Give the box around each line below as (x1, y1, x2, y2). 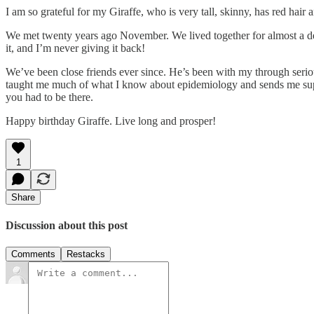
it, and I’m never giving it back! (6, 41, 145, 54)
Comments (11, 249, 55, 260)
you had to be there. (6, 90, 93, 103)
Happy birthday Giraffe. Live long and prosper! (6, 114, 216, 127)
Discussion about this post (6, 219, 128, 231)
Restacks (67, 249, 105, 260)
